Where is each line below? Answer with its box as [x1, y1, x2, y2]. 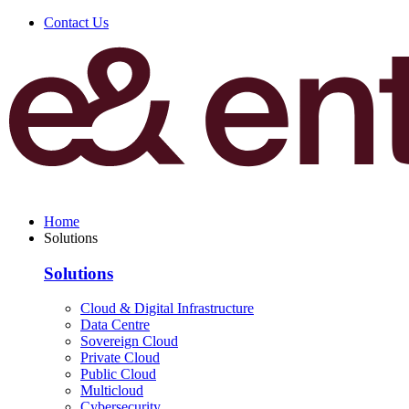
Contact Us [44, 15, 109, 30]
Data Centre [80, 317, 150, 333]
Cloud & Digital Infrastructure [80, 300, 254, 317]
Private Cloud [80, 350, 160, 366]
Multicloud [80, 383, 143, 399]
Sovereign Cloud [80, 333, 178, 350]
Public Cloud [80, 366, 156, 383]
